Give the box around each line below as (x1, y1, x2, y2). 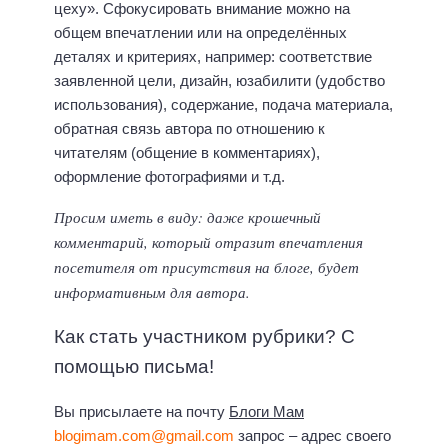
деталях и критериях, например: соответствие (54, 47, 372, 65)
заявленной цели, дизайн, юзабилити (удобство (54, 71, 385, 89)
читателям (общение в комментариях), (54, 143, 320, 161)
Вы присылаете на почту (54, 402, 229, 420)
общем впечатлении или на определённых (54, 23, 347, 41)
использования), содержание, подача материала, (54, 95, 393, 113)
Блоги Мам (229, 402, 304, 420)
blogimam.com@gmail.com (54, 426, 234, 444)
